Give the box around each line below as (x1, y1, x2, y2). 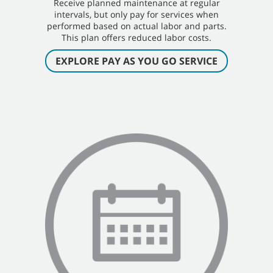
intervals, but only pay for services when (54, 9, 219, 21)
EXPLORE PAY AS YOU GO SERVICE (55, 54, 218, 68)
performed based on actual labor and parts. (46, 20, 227, 32)
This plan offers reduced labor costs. (62, 32, 211, 44)
